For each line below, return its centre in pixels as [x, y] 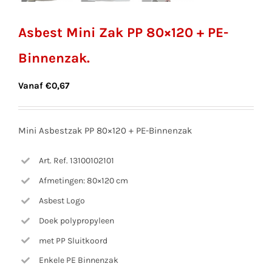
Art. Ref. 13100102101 [76, 161]
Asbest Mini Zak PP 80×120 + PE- [123, 32]
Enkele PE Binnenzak [78, 260]
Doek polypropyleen [76, 220]
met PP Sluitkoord [73, 240]
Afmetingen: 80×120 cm [83, 181]
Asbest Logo [62, 201]
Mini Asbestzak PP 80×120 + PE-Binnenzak [105, 130]
